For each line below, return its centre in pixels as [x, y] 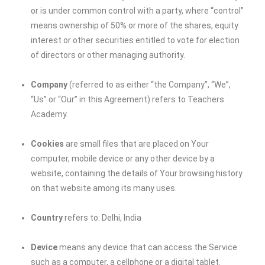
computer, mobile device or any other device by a [123, 159]
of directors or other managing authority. [108, 55]
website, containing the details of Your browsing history [137, 173]
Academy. [50, 114]
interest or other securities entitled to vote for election [135, 40]
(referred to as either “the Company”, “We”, [149, 85]
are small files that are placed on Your [137, 144]
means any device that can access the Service [148, 247]
